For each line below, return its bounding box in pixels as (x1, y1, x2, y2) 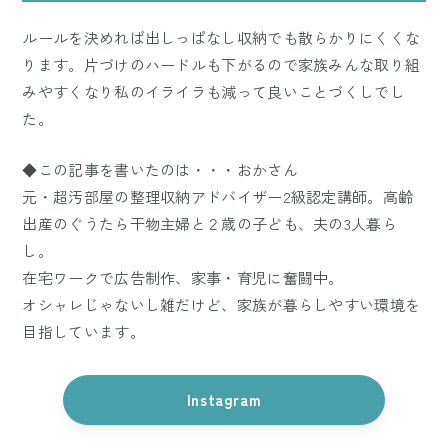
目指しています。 (22, 320, 145, 342)
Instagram (186, 388, 262, 410)
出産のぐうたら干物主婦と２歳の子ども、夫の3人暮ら (22, 212, 397, 234)
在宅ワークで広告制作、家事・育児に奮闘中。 (22, 266, 344, 288)
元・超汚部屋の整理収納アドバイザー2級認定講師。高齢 (22, 185, 414, 207)
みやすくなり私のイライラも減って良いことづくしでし (22, 80, 405, 102)
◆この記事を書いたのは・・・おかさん (22, 158, 298, 180)
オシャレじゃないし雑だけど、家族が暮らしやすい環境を (22, 293, 421, 315)
